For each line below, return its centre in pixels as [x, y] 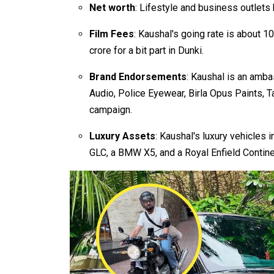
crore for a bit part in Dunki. [146, 50]
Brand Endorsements [138, 76]
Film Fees [112, 34]
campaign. [111, 109]
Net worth [112, 7]
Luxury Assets [122, 136]
